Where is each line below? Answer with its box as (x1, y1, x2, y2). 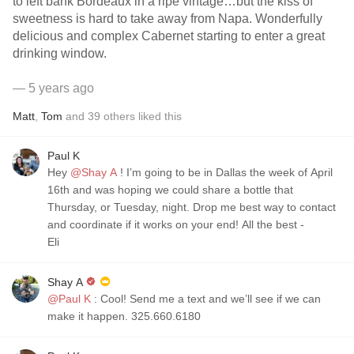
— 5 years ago (13, 81, 94, 95)
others (104, 110, 135, 122)
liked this (135, 110, 182, 122)
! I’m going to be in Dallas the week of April (117, 166, 126, 179)
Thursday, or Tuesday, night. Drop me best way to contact (47, 201, 193, 213)
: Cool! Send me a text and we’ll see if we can (91, 292, 321, 305)
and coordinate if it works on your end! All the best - (47, 218, 242, 231)
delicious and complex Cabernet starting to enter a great (13, 29, 325, 43)
